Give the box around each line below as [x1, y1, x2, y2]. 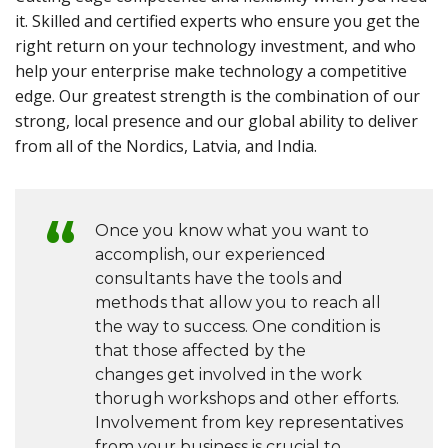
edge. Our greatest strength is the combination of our [15, 85, 420, 108]
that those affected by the [95, 341, 306, 361]
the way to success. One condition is [95, 317, 380, 337]
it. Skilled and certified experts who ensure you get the [15, 10, 420, 33]
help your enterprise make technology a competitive [15, 60, 407, 83]
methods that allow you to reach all [95, 293, 381, 313]
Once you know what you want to [95, 221, 369, 241]
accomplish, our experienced [95, 245, 326, 265]
